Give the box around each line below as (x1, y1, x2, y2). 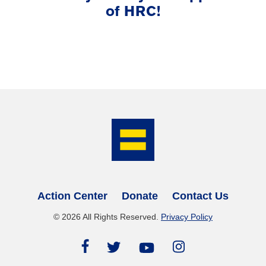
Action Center (37, 190, 107, 202)
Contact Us (172, 190, 229, 202)
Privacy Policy (161, 212, 213, 222)
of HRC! (106, 5, 160, 20)
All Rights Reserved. (81, 212, 161, 222)
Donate (122, 190, 158, 202)
